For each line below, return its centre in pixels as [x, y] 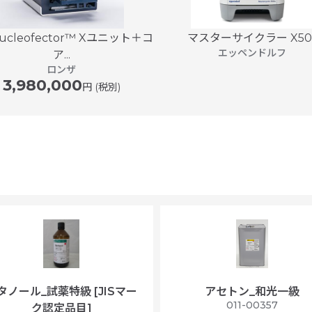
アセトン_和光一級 [252, 291]
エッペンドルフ [252, 53]
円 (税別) [101, 87]
